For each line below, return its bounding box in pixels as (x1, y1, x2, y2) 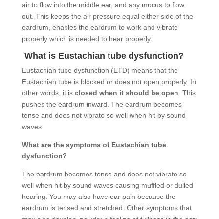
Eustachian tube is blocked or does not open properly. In (22, 78, 196, 86)
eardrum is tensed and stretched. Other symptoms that (22, 204, 192, 212)
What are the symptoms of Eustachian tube (22, 141, 166, 149)
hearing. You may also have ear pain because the (22, 193, 175, 200)
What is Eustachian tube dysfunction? (24, 51, 184, 61)
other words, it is (22, 89, 75, 97)
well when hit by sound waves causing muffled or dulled (22, 181, 193, 189)
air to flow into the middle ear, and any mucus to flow (22, 1, 184, 9)
